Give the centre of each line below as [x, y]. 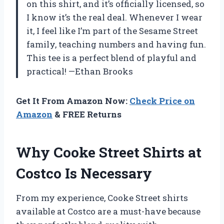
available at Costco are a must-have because [108, 211]
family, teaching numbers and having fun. [116, 44]
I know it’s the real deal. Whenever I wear [114, 17]
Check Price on [162, 100]
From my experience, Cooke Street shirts [102, 197]
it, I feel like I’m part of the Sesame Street [112, 30]
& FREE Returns [87, 114]
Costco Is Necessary [84, 173]
